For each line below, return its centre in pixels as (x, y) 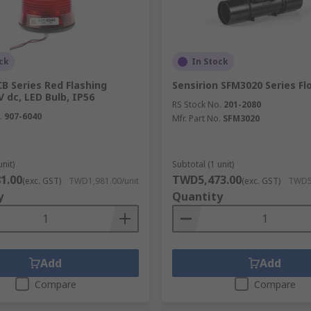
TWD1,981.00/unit (103, 181)
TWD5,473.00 (207, 180)
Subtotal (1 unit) (203, 164)
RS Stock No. (196, 104)
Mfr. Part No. (196, 118)
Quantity (197, 196)
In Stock (210, 61)
